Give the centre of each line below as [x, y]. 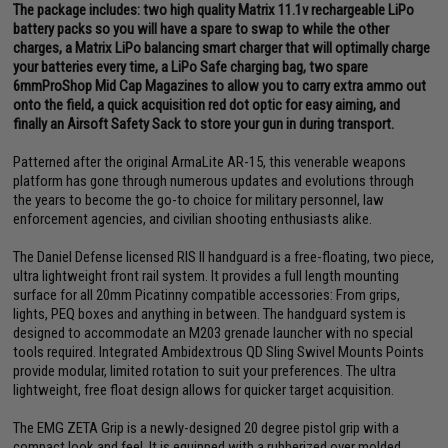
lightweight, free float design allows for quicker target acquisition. [204, 389]
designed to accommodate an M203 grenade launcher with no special [213, 332]
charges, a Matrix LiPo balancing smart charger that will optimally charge [222, 47]
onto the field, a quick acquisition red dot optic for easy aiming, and [207, 104]
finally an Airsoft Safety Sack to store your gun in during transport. [204, 123]
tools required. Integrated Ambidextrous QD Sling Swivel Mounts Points [219, 351]
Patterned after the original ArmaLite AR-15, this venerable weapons [210, 161]
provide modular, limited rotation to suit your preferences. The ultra [205, 370]
